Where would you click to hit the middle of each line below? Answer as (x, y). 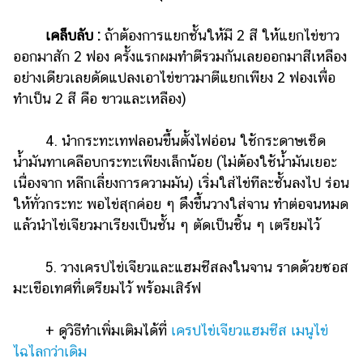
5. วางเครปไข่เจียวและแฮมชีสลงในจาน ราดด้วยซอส (181, 267)
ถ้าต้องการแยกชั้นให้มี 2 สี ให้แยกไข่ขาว (222, 35)
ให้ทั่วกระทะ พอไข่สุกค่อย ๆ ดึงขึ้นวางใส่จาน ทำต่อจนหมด (181, 203)
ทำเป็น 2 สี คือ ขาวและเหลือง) (100, 98)
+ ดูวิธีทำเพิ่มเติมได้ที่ (102, 330)
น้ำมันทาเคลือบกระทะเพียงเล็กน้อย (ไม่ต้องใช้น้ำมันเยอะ (175, 161)
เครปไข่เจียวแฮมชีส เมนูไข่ (250, 330)
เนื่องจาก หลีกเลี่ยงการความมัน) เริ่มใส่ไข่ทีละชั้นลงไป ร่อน (181, 182)
